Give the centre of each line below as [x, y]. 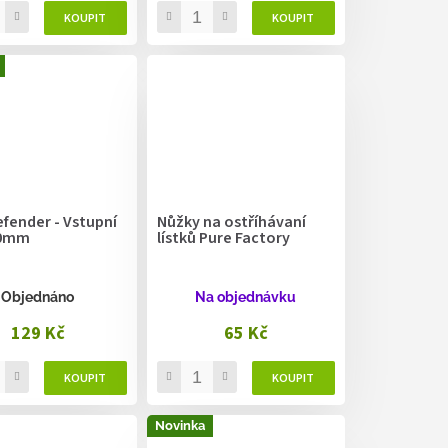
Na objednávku [246, 297]
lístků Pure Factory [223, 238]
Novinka [179, 426]
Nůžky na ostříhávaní [231, 222]
